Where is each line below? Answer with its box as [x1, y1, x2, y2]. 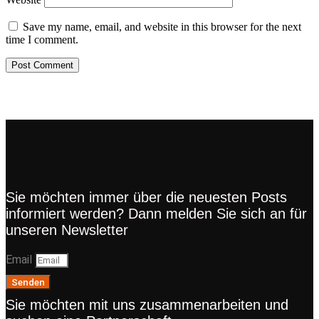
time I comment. [6, 33, 78, 46]
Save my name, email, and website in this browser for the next [23, 20, 301, 33]
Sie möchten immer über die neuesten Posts [6, 189, 287, 205]
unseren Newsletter [6, 221, 128, 238]
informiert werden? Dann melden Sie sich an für [6, 205, 307, 221]
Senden [11, 276, 45, 288]
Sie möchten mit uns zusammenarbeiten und [6, 296, 288, 313]
